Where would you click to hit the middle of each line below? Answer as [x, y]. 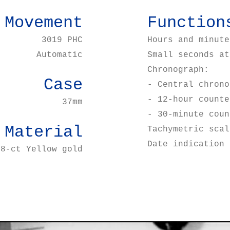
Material [44, 132]
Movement [44, 23]
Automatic [60, 55]
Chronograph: [178, 70]
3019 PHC [62, 40]
